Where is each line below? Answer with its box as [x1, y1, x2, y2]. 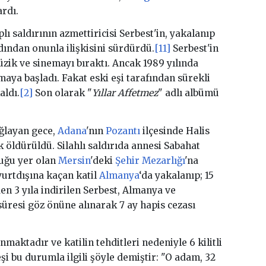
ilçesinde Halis [140, 125, 210, 137]
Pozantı [105, 125, 140, 137]
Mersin [58, 154, 90, 166]
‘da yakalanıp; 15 [138, 169, 214, 181]
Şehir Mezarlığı [115, 154, 185, 166]
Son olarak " [32, 87, 92, 99]
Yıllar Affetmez [91, 87, 158, 99]
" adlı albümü [157, 87, 219, 99]
